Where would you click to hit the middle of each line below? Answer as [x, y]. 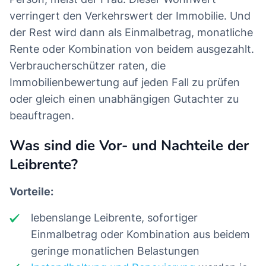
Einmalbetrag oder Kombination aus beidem [140, 235]
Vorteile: [31, 192]
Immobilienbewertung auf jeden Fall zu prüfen [125, 83]
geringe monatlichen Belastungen [115, 251]
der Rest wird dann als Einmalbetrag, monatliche [131, 33]
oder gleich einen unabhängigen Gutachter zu [124, 99]
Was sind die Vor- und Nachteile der [129, 146]
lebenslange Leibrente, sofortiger [114, 218]
